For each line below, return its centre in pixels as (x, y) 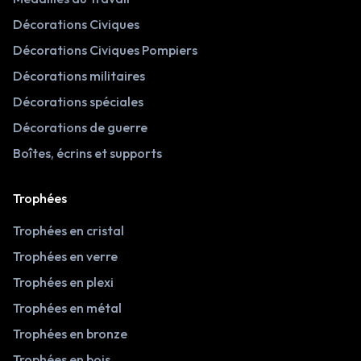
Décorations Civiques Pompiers (105, 50)
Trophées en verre (65, 257)
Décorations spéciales (78, 102)
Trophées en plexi (63, 282)
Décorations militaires (79, 76)
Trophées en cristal (68, 231)
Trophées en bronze (70, 334)
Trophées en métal (67, 308)
